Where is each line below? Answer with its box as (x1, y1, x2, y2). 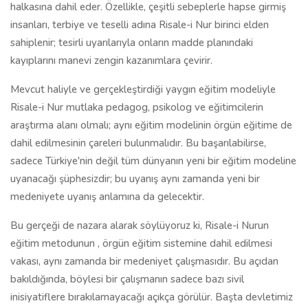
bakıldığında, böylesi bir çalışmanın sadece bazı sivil (10, 272, 244, 286)
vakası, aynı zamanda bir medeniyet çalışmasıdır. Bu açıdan (10, 254, 278, 268)
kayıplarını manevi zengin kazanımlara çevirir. (10, 54, 212, 67)
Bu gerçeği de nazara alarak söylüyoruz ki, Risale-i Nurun (10, 219, 269, 232)
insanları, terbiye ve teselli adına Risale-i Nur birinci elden (10, 18, 269, 32)
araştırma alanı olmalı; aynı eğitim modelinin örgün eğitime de (10, 118, 292, 132)
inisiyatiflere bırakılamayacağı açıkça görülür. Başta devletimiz (10, 290, 293, 304)
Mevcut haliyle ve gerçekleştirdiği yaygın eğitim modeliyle (10, 82, 276, 96)
